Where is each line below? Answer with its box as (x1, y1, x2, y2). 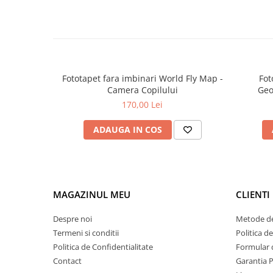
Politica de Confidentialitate (53, 241, 153, 253)
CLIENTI (236, 188, 270, 201)
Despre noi (53, 213, 92, 225)
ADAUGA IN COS (93, 124, 162, 136)
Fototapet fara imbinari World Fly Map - (62, 73, 223, 85)
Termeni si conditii (53, 227, 119, 239)
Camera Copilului (107, 84, 178, 96)
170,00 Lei (122, 99, 163, 111)
